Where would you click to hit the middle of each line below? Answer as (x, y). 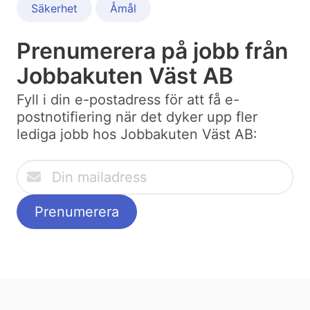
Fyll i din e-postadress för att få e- (128, 100)
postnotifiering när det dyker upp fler (137, 117)
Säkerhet (54, 9)
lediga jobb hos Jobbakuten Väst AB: (137, 135)
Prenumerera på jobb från (153, 51)
